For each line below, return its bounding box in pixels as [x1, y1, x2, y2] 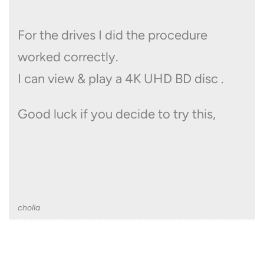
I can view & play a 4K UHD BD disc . [18, 70, 224, 87]
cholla [18, 202, 40, 213]
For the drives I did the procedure [18, 27, 207, 43]
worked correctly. [18, 48, 118, 65]
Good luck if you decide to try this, [18, 105, 216, 122]
